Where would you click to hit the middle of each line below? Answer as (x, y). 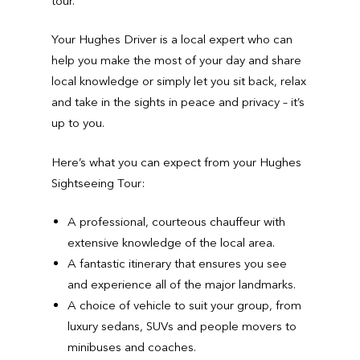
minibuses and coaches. (132, 347)
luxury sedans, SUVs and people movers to (182, 326)
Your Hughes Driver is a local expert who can (172, 39)
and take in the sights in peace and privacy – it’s (178, 102)
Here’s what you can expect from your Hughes (176, 162)
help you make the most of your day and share (176, 60)
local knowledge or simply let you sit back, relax (179, 81)
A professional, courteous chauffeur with (176, 222)
